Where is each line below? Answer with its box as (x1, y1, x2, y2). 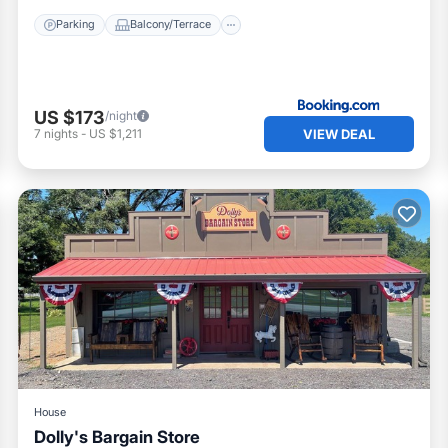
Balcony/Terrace (130, 17, 211, 32)
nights (44, 126, 78, 142)
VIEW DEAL (303, 125, 375, 142)
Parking (56, 17, 95, 32)
